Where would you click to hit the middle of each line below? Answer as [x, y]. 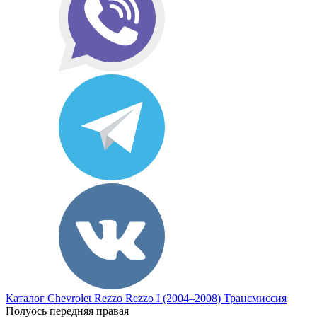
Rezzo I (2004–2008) [173, 298]
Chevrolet [69, 298]
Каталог [25, 298]
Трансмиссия [255, 298]
